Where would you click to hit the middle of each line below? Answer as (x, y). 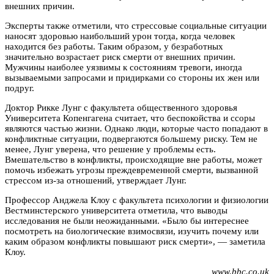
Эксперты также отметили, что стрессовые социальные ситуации (136, 25)
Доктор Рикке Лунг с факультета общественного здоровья (121, 107)
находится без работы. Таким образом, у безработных (114, 46)
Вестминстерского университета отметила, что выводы (116, 210)
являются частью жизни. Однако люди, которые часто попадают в (136, 128)
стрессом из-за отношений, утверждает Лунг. (96, 180)
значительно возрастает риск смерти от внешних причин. (120, 57)
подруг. (20, 88)
